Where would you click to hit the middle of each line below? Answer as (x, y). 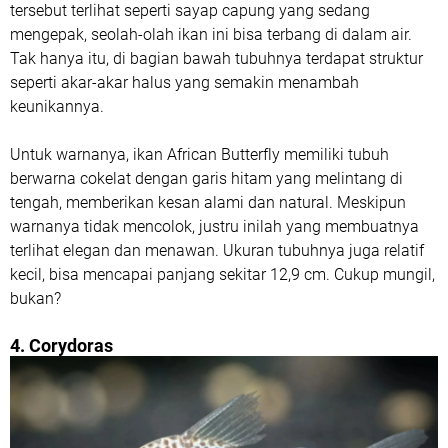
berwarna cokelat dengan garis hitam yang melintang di (206, 179)
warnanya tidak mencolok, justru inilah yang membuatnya (214, 227)
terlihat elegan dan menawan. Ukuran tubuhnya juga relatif (217, 251)
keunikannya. (57, 107)
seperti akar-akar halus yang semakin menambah (184, 83)
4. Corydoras (61, 346)
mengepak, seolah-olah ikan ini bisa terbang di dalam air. (211, 35)
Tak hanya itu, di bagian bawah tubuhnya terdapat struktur (216, 59)
